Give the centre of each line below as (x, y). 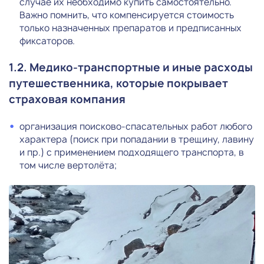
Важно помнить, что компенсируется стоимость (127, 15)
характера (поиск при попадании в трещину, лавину (137, 139)
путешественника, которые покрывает (118, 83)
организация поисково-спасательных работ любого (136, 126)
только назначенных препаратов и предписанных (131, 28)
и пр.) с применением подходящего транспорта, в (132, 152)
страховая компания (67, 99)
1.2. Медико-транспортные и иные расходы (131, 67)
